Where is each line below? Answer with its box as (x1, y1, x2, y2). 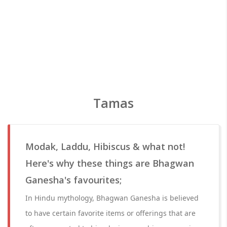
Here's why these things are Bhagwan (25, 157, 194, 169)
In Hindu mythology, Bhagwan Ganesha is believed (25, 193, 199, 203)
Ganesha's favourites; (25, 174, 122, 186)
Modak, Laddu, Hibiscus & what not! (25, 140, 185, 153)
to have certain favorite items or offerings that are (25, 208, 196, 218)
